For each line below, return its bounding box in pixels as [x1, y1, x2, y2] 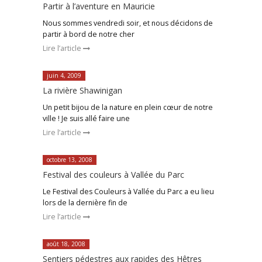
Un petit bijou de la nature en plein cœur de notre [42, 102, 213, 112]
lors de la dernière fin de [42, 197, 127, 208]
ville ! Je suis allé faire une [42, 113, 130, 123]
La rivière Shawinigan [42, 84, 122, 96]
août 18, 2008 [46, 239, 85, 248]
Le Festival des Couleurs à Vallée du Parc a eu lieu [42, 186, 214, 196]
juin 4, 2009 [46, 71, 81, 80]
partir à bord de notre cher [42, 29, 135, 39]
